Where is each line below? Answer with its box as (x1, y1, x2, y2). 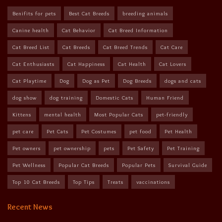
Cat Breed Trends (103, 44, 148, 51)
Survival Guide (168, 162, 207, 168)
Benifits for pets (12, 10, 56, 17)
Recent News (7, 202, 53, 212)
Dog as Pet (82, 77, 110, 84)
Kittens (12, 111, 31, 118)
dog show (12, 94, 37, 101)
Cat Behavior (62, 27, 96, 34)
